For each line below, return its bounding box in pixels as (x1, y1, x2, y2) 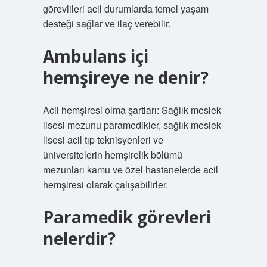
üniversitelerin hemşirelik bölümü (42, 148, 182, 162)
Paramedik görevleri (42, 206, 211, 228)
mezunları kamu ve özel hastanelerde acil (42, 163, 218, 176)
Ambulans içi (42, 45, 148, 67)
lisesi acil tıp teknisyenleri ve (42, 133, 163, 147)
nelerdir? (42, 227, 116, 250)
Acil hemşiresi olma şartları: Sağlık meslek (42, 103, 221, 117)
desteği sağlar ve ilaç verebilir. (42, 17, 170, 30)
